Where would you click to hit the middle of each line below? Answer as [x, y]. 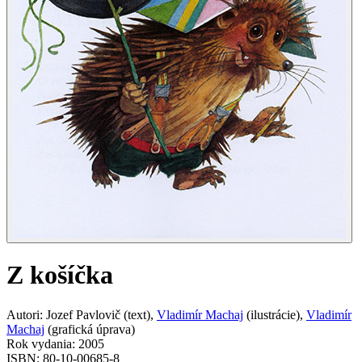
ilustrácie [273, 314]
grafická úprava [91, 329]
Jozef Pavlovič [83, 314]
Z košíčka [60, 275]
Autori [23, 314]
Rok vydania [39, 343]
